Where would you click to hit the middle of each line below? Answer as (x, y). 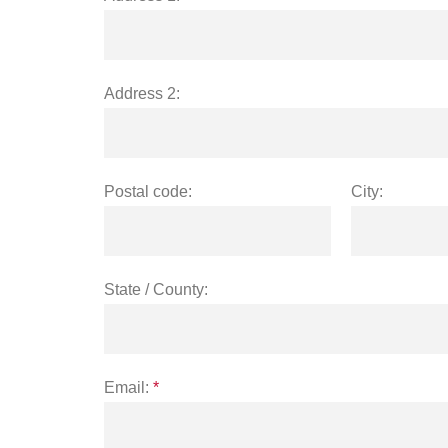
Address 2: (142, 93)
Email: (126, 387)
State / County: (156, 289)
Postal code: (148, 191)
